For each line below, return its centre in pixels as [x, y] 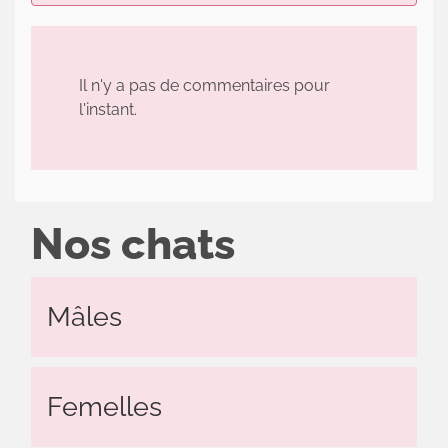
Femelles [104, 407]
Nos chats [133, 244]
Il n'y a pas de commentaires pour [204, 86]
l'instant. [108, 110]
